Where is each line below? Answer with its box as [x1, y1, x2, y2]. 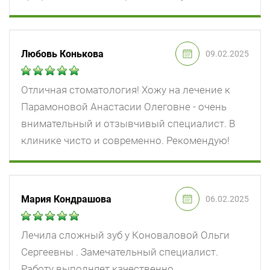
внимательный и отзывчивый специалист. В [21, 118, 235, 130]
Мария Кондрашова [21, 193, 111, 205]
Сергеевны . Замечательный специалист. [21, 246, 218, 259]
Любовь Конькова [21, 48, 104, 60]
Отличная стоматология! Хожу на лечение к [21, 84, 230, 96]
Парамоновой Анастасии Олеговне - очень [21, 101, 227, 113]
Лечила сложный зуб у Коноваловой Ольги [21, 229, 230, 242]
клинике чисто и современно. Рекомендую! [21, 134, 230, 147]
